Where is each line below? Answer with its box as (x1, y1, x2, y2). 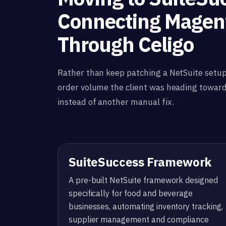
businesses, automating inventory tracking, (68, 201, 223, 211)
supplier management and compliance (68, 214, 209, 224)
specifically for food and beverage (68, 188, 193, 198)
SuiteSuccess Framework (68, 153, 211, 170)
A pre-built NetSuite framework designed (68, 175, 218, 185)
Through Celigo (58, 31, 194, 58)
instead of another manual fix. (58, 96, 174, 107)
